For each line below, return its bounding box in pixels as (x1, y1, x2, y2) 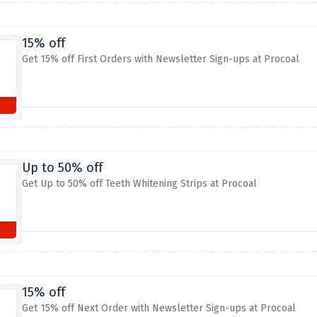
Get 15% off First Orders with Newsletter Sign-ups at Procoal (21, 53, 299, 65)
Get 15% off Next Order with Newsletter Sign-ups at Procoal (21, 302, 296, 314)
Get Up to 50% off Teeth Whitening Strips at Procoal (21, 178, 257, 190)
